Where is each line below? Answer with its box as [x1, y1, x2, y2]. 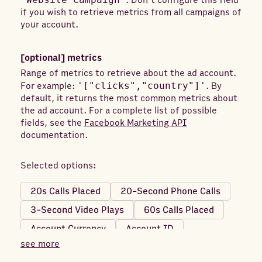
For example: [20, 80, 77, 92]
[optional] [20, 52, 67, 64]
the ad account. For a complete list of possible [20, 105, 217, 116]
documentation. [20, 129, 88, 141]
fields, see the [20, 117, 84, 129]
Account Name [30, 242, 93, 253]
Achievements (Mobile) [113, 242, 212, 253]
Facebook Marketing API [84, 117, 187, 129]
